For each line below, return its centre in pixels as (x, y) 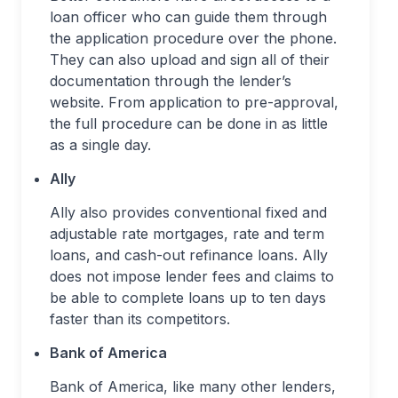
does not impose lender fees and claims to (192, 276)
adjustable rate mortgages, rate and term (187, 234)
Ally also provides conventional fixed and (188, 212)
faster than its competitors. (140, 319)
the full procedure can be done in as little (189, 123)
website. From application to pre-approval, (194, 102)
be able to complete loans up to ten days (188, 298)
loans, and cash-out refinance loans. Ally (189, 255)
